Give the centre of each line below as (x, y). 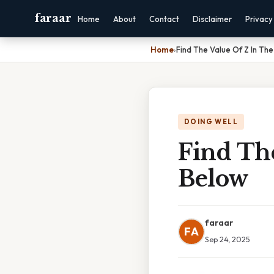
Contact (165, 19)
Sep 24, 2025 (228, 239)
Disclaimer (213, 19)
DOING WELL (211, 122)
